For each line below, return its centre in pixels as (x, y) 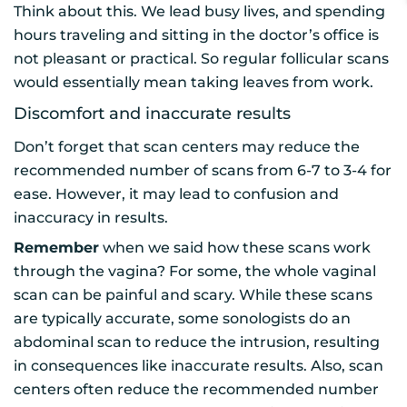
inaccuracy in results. (91, 217)
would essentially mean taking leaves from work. (194, 82)
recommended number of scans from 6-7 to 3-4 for (203, 170)
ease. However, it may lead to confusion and (176, 194)
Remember (56, 247)
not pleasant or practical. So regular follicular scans (201, 58)
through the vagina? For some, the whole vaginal (195, 271)
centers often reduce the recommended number (196, 389)
